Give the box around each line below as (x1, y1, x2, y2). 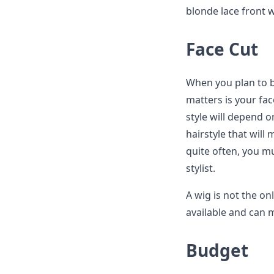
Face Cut (186, 37, 258, 61)
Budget (186, 239, 248, 262)
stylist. (186, 161, 215, 175)
